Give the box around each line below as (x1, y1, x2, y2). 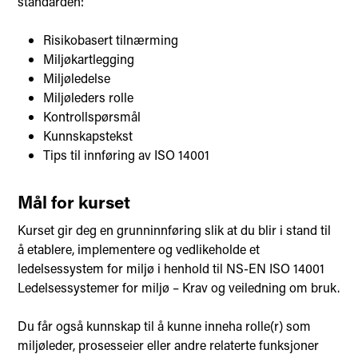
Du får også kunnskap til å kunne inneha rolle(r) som (18, 316, 312, 334)
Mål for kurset (18, 189, 131, 213)
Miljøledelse (43, 69, 111, 86)
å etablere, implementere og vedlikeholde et (18, 240, 261, 257)
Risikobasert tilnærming (43, 30, 179, 48)
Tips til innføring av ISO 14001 (43, 145, 210, 163)
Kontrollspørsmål (43, 107, 141, 125)
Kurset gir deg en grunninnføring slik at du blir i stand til (18, 221, 332, 238)
